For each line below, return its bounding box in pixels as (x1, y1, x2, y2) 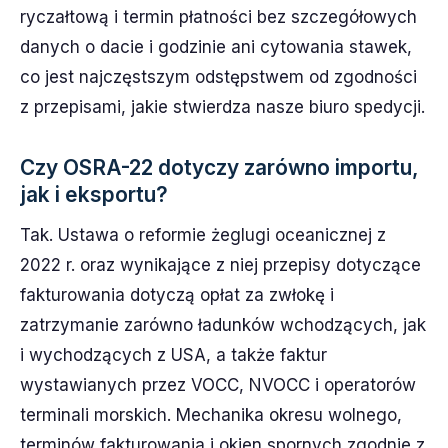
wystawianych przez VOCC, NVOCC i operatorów (20, 374, 416, 395)
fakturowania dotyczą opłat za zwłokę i (20, 284, 334, 305)
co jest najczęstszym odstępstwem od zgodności (20, 66, 417, 87)
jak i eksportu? (20, 181, 168, 207)
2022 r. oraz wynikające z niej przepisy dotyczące (20, 254, 421, 275)
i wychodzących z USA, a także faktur (20, 344, 327, 365)
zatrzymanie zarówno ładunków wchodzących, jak (20, 314, 426, 335)
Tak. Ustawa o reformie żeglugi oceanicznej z (20, 224, 386, 245)
